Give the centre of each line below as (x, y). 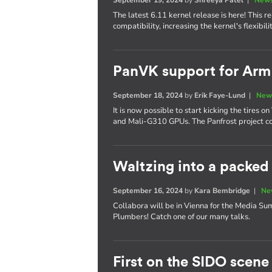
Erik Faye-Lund (220, 95)
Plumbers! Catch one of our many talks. (182, 216)
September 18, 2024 (148, 95)
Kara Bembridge (223, 190)
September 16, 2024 (148, 190)
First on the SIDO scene (191, 262)
